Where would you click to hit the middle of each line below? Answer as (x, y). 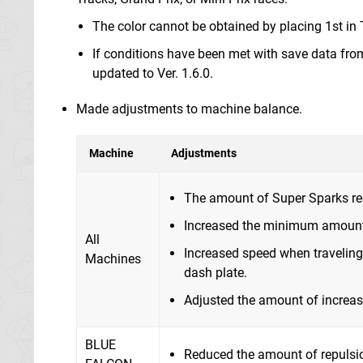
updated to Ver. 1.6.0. (153, 73)
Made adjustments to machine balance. (189, 109)
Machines (113, 258)
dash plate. (216, 272)
